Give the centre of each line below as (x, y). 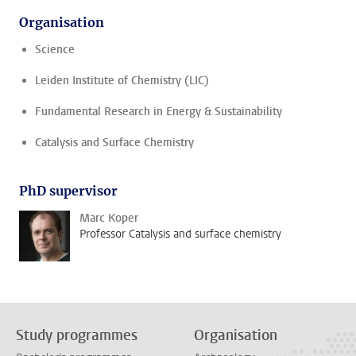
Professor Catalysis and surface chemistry (180, 234)
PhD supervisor (68, 191)
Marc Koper (109, 218)
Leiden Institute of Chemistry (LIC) (122, 81)
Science (55, 50)
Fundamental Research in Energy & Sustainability (159, 112)
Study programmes (77, 335)
